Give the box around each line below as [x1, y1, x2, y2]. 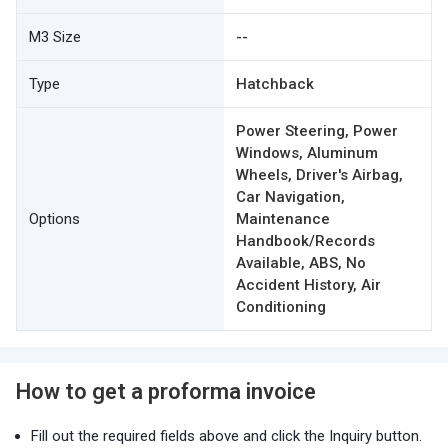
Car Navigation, [236, 188, 345, 206]
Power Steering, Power [236, 122, 398, 140]
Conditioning [236, 298, 326, 316]
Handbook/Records [236, 232, 375, 250]
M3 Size [29, 28, 81, 46]
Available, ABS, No [236, 254, 366, 272]
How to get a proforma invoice [16, 379, 316, 404]
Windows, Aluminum [236, 144, 378, 162]
